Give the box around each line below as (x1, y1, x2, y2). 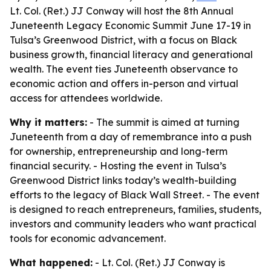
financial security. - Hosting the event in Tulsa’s (10, 160, 226, 172)
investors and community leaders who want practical (10, 218, 256, 230)
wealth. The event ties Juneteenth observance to (10, 63, 238, 75)
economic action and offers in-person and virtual (10, 77, 238, 90)
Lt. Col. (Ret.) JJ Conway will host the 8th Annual (10, 5, 233, 17)
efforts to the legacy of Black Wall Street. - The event (10, 189, 260, 201)
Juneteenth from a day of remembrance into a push (10, 131, 252, 143)
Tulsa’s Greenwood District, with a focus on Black (10, 34, 237, 46)
